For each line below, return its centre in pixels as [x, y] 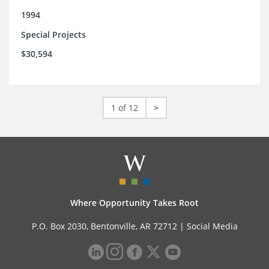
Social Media [212, 226]
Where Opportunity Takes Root [134, 203]
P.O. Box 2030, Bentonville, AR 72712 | [109, 226]
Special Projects [53, 35]
